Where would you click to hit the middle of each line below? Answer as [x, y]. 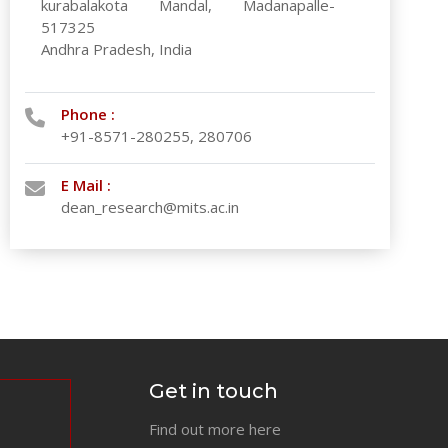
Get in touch [214, 391]
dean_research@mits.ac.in [150, 207]
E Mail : [86, 185]
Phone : [88, 114]
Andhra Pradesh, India [117, 49]
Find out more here [215, 429]
